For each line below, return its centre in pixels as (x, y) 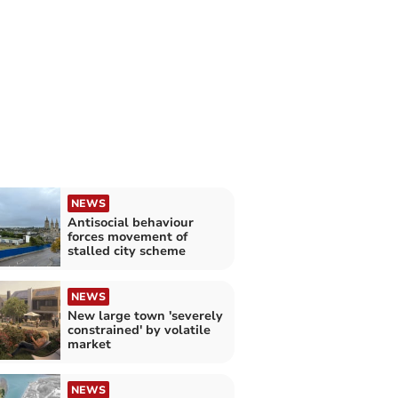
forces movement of (127, 236)
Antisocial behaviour (130, 222)
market (89, 344)
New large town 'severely (145, 315)
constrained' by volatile (139, 330)
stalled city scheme (126, 251)
